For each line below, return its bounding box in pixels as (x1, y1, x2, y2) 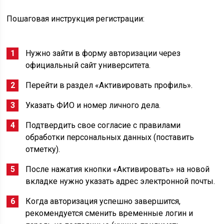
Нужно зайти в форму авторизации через (25, 48, 181, 58)
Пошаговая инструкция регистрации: (6, 14, 145, 23)
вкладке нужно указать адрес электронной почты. (25, 176, 215, 186)
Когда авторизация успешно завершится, (25, 196, 181, 206)
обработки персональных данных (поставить (25, 132, 194, 142)
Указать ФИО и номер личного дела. (25, 100, 161, 110)
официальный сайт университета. (25, 60, 151, 70)
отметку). (25, 144, 60, 154)
